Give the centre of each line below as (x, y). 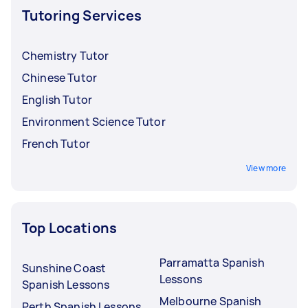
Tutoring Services (82, 15)
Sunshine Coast (64, 268)
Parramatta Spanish (212, 262)
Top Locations (69, 228)
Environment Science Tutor (94, 121)
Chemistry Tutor (66, 55)
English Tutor (57, 99)
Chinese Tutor (59, 77)
